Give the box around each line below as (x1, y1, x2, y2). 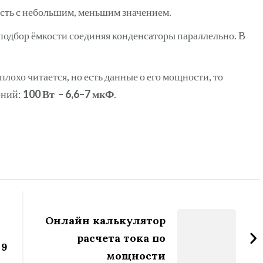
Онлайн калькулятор (45, 213, 166, 227)
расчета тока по (77, 231, 166, 245)
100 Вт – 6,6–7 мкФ (23, 87, 114, 100)
